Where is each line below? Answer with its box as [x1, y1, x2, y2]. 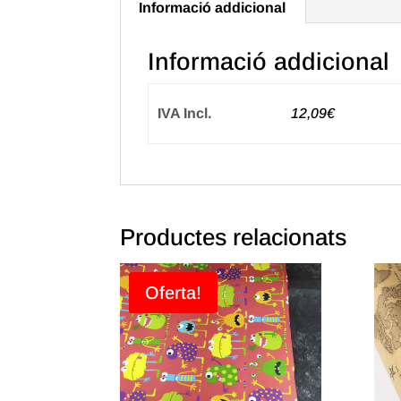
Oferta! [145, 283, 202, 303]
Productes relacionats [120, 224, 347, 251]
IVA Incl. [157, 106, 211, 121]
